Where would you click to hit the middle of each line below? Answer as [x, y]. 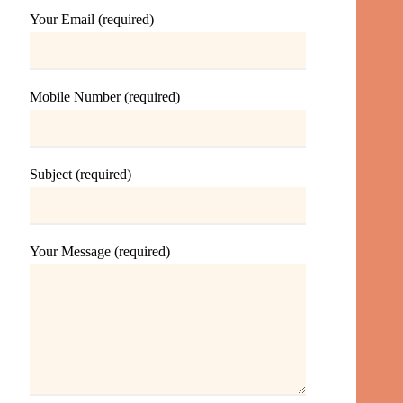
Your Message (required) [100, 252]
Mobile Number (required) [105, 97]
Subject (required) [81, 175]
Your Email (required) [92, 20]
